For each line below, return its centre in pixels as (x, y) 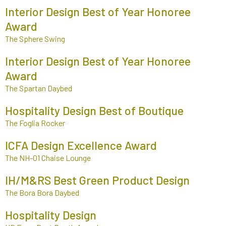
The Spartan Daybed (39, 88)
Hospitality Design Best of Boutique (94, 110)
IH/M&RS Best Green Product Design (97, 180)
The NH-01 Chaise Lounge (48, 157)
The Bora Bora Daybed (42, 192)
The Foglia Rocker (35, 123)
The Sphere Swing (35, 38)
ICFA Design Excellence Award (81, 145)
